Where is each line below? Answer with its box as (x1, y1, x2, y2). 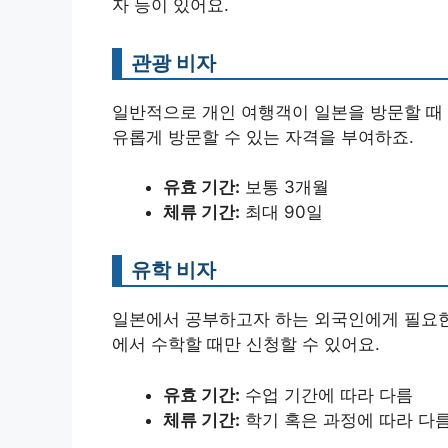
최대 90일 (240, 202, 323, 223)
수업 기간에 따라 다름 (240, 384, 413, 405)
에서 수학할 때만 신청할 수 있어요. (112, 334, 380, 355)
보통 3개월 (240, 177, 329, 198)
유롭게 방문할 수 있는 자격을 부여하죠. (112, 126, 414, 147)
